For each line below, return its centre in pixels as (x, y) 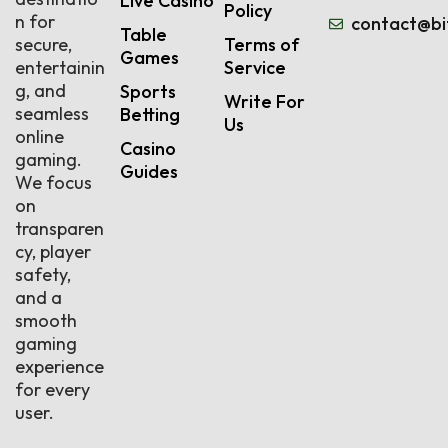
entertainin (60, 67)
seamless (52, 113)
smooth (46, 320)
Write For (264, 101)
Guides (148, 171)
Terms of (261, 44)
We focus (53, 182)
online (39, 136)
